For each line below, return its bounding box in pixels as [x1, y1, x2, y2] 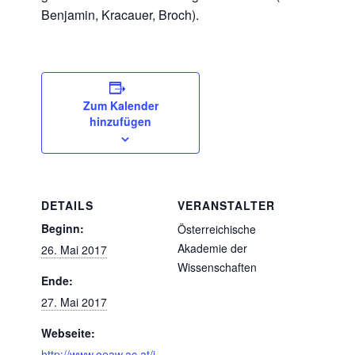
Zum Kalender [82, 97, 158, 113]
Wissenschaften [177, 258, 257, 275]
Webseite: [41, 324, 95, 341]
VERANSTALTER [177, 197, 275, 213]
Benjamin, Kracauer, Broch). [41, 5, 199, 24]
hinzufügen [90, 113, 151, 129]
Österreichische [177, 220, 256, 237]
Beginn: [41, 219, 84, 236]
